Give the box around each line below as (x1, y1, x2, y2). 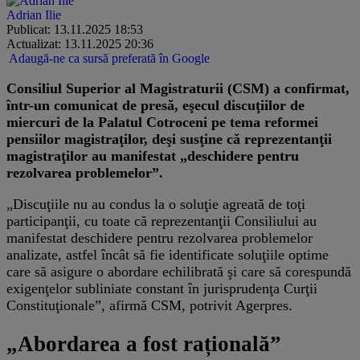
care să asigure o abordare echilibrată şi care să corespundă (6, 263, 351, 280)
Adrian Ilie (6, 7, 61, 22)
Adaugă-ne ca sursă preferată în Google (9, 51, 210, 65)
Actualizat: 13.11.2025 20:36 (6, 36, 153, 51)
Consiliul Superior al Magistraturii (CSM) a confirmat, (6, 80, 350, 96)
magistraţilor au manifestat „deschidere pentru (6, 147, 299, 164)
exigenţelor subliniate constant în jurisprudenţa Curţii (6, 280, 317, 297)
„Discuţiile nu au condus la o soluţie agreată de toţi (6, 195, 305, 212)
